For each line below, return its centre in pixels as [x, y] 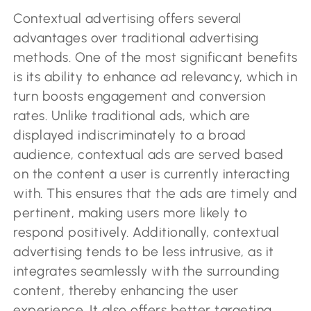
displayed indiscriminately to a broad [130, 135]
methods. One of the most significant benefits [155, 58]
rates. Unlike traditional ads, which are [132, 116]
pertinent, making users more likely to [131, 213]
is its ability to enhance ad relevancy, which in [155, 77]
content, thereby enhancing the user [126, 291]
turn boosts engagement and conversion [140, 96]
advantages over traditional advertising [136, 38]
